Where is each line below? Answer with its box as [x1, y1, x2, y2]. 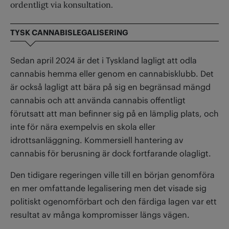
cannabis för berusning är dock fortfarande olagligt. [10, 148, 211, 158]
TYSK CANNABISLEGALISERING [10, 27, 128, 37]
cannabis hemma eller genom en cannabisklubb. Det [10, 68, 214, 79]
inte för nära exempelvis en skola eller [10, 121, 155, 132]
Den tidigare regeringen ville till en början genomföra [10, 169, 215, 180]
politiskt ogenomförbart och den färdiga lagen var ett [10, 196, 217, 207]
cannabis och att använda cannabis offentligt [10, 95, 186, 105]
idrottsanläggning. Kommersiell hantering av [10, 134, 184, 145]
